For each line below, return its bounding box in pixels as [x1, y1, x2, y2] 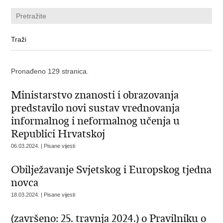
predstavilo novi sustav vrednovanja [11, 102, 180, 114]
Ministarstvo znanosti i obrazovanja [11, 89, 179, 102]
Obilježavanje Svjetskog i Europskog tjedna [11, 163, 212, 176]
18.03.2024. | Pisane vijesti [11, 192, 76, 198]
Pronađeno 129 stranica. [11, 67, 89, 75]
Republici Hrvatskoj [11, 127, 106, 140]
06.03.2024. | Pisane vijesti [11, 143, 76, 149]
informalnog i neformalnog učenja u [11, 114, 180, 127]
